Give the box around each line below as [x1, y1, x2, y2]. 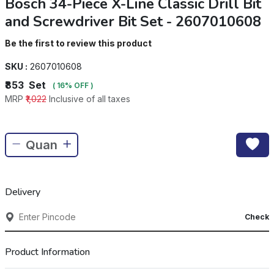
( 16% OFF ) [51, 81, 94, 90]
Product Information [5, 245, 90, 259]
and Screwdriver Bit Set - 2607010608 [5, 12, 261, 31]
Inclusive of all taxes [46, 94, 130, 104]
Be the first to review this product [5, 38, 152, 48]
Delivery [5, 185, 40, 199]
